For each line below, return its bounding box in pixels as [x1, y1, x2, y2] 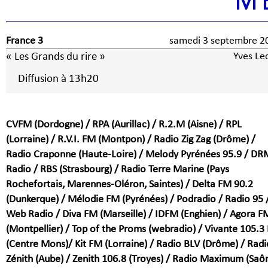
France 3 [6, 35, 43, 47]
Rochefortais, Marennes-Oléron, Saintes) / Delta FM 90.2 [6, 179, 253, 190]
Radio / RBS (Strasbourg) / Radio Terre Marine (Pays [6, 164, 229, 175]
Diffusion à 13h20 [18, 73, 99, 85]
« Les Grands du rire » [6, 51, 105, 63]
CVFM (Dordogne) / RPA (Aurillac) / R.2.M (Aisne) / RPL [6, 119, 242, 130]
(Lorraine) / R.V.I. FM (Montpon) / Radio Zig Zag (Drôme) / [6, 134, 255, 145]
